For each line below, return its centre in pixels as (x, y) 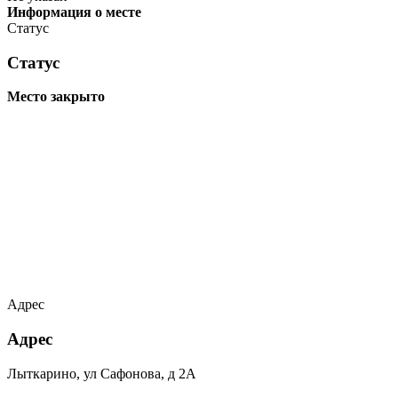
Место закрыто (56, 97)
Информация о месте (74, 12)
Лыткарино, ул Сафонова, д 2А (102, 373)
